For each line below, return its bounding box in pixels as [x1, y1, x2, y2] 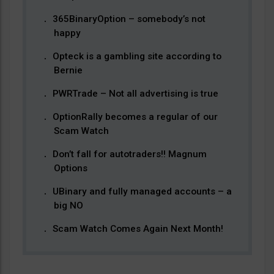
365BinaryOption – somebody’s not [52, 13, 206, 24]
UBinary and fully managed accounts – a [52, 186, 232, 197]
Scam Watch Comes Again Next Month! [52, 223, 223, 234]
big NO [53, 200, 83, 211]
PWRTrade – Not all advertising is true [52, 88, 218, 99]
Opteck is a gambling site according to [52, 51, 221, 62]
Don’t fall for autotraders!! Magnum [52, 149, 207, 160]
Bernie [53, 65, 83, 76]
